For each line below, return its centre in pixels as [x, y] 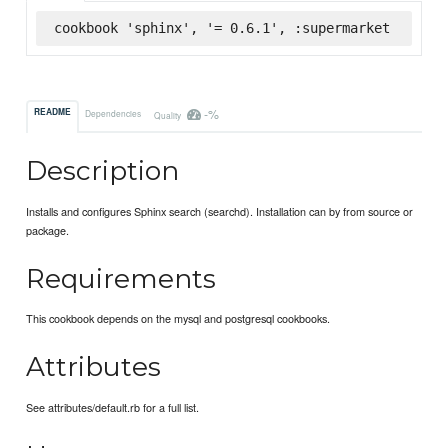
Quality [168, 114]
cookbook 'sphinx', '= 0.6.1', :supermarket [221, 27]
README [53, 112]
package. [48, 229]
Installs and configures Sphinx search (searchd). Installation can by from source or [220, 210]
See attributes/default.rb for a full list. [113, 406]
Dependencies [113, 112]
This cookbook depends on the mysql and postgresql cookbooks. [178, 318]
